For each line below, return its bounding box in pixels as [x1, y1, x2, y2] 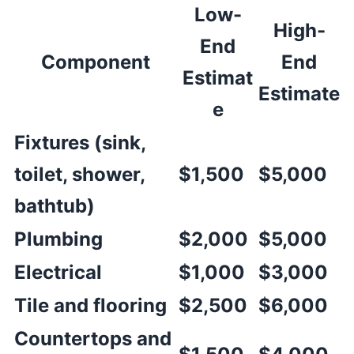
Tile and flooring [14, 294, 167, 318]
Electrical [14, 261, 102, 284]
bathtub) [14, 194, 95, 218]
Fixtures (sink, [14, 131, 145, 155]
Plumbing [14, 228, 103, 251]
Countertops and [14, 327, 171, 351]
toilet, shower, [14, 163, 145, 186]
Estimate [258, 82, 340, 106]
